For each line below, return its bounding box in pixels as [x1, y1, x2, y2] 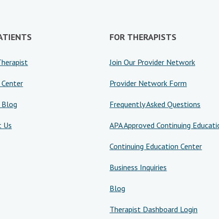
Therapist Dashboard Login [109, 204, 198, 214]
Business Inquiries [109, 162, 167, 172]
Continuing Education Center [109, 141, 202, 151]
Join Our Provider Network [109, 57, 196, 67]
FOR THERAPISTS [109, 31, 177, 43]
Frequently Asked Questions [109, 99, 201, 109]
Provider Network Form [109, 78, 187, 88]
